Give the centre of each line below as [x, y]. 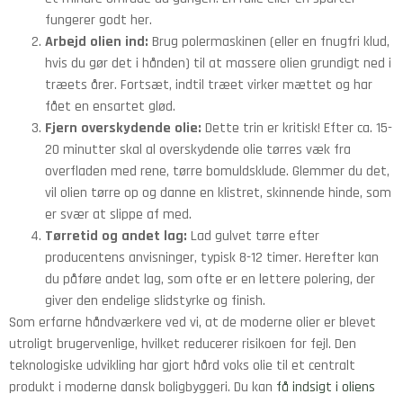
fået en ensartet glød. [110, 107]
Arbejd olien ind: [97, 42]
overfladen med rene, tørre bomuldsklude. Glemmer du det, [217, 172]
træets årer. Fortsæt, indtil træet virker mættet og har [209, 85]
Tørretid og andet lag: [116, 237]
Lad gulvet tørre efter [253, 237]
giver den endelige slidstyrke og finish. [155, 301]
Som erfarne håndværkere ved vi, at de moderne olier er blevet [193, 323]
